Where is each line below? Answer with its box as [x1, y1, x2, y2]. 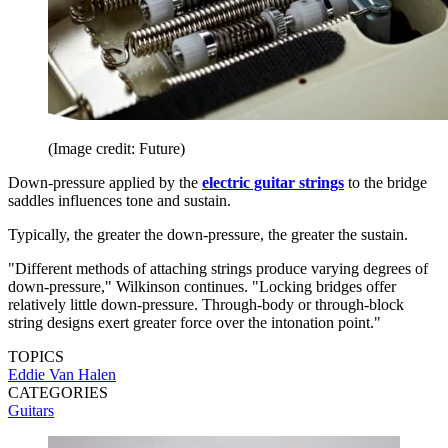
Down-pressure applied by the [8, 173, 202, 191]
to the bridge [344, 173, 427, 191]
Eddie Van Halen [8, 365, 116, 383]
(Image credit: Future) [48, 139, 185, 157]
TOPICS [8, 347, 64, 365]
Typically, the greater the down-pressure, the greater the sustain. [8, 225, 408, 243]
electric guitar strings [202, 173, 344, 191]
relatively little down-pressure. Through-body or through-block [8, 295, 404, 313]
